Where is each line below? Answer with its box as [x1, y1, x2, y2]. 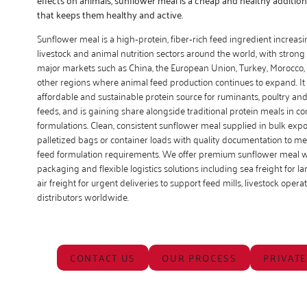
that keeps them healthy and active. [36, 5, 185, 23]
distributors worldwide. [36, 188, 129, 206]
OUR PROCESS [162, 249, 237, 267]
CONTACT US [70, 249, 136, 267]
